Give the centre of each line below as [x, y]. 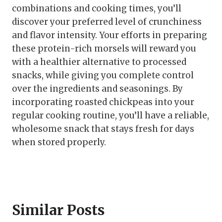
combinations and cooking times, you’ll [97, 8]
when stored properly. [59, 142]
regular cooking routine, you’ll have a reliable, [111, 115]
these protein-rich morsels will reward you [104, 48]
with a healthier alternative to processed [99, 62]
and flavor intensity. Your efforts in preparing [110, 35]
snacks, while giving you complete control [103, 75]
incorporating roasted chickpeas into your [103, 102]
